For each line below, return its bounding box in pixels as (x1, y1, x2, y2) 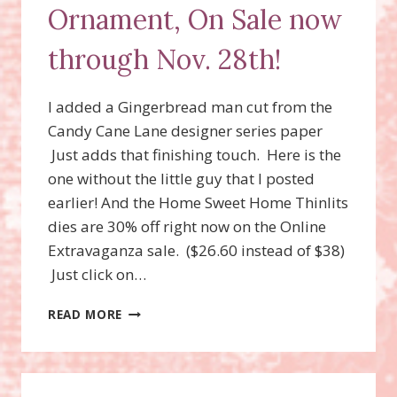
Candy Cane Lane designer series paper (48, 120, 323, 141)
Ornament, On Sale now (48, 2, 342, 36)
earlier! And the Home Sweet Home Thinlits (48, 191, 348, 213)
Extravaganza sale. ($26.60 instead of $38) (48, 239, 345, 261)
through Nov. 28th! (48, 42, 281, 76)
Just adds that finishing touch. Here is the (48, 144, 341, 165)
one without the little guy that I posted (48, 167, 315, 189)
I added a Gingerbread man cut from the (48, 96, 332, 117)
